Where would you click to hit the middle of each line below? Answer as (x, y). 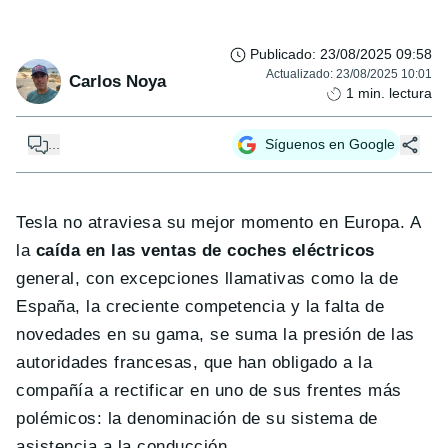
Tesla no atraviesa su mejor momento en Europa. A (218, 223)
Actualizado (298, 74)
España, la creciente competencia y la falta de (200, 307)
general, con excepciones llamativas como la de (207, 279)
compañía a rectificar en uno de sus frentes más (209, 391)
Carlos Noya (117, 81)
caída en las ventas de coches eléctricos (205, 251)
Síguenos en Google (330, 144)
